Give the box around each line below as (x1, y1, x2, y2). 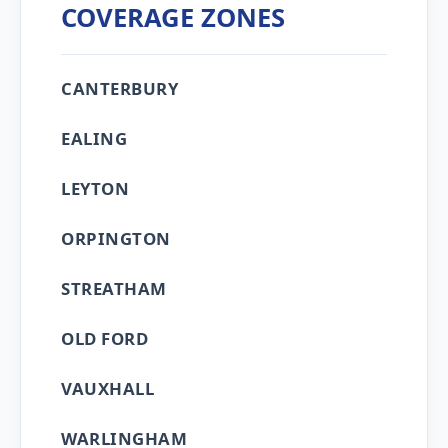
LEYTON (61, 177, 129, 200)
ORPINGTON (61, 227, 171, 250)
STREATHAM (61, 277, 167, 300)
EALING (61, 127, 127, 150)
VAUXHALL (61, 377, 154, 400)
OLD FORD (61, 327, 148, 350)
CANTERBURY (61, 77, 178, 100)
